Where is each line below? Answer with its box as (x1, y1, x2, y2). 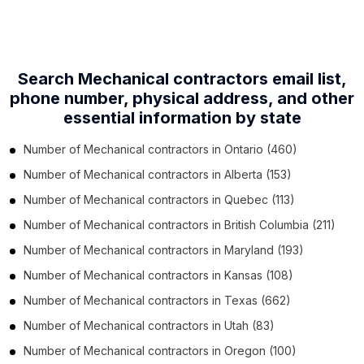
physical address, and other (132, 88, 354, 108)
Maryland (224, 242, 274, 257)
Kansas (224, 267, 262, 282)
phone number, (10, 88, 128, 108)
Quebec (224, 192, 268, 206)
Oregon (224, 343, 266, 357)
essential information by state (63, 107, 301, 128)
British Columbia (224, 217, 309, 232)
